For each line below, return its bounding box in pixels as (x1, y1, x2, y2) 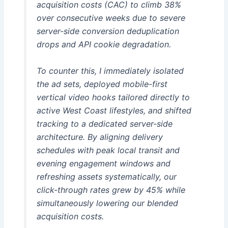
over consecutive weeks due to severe (36, 13, 185, 23)
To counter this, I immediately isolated (36, 65, 184, 76)
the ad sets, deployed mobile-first (36, 78, 167, 89)
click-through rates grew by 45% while (36, 184, 185, 195)
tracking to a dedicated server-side (36, 118, 173, 129)
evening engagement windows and (36, 158, 170, 168)
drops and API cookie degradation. (36, 39, 171, 50)
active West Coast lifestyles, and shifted (36, 105, 191, 116)
